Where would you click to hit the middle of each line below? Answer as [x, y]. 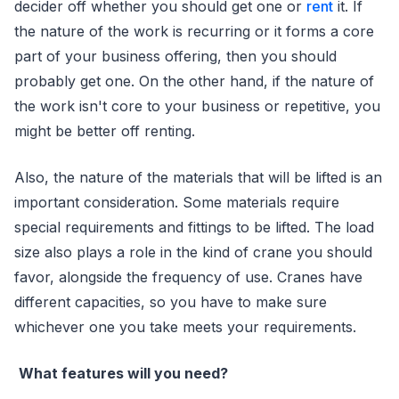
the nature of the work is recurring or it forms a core [194, 31]
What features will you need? [125, 373]
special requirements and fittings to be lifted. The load [194, 227]
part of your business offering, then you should [175, 56]
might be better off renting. [109, 131]
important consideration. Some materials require [177, 202]
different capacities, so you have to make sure [171, 302]
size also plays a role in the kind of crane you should [193, 252]
